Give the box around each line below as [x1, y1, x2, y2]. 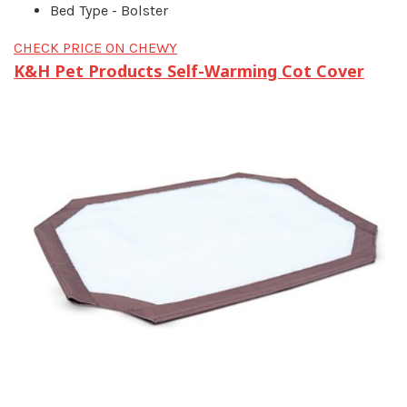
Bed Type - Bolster [50, 2, 168, 20]
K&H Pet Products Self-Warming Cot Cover [14, 60, 364, 83]
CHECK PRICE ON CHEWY [14, 39, 177, 57]
